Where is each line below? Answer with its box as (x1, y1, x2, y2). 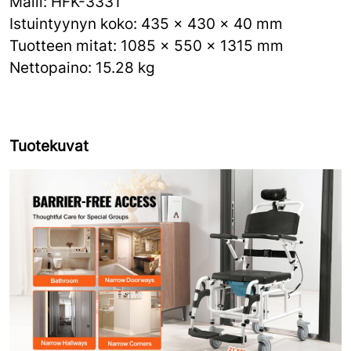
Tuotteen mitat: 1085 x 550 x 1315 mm (9, 36, 284, 55)
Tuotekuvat (9, 136, 89, 155)
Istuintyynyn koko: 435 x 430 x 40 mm (9, 14, 283, 33)
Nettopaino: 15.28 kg (9, 58, 155, 77)
